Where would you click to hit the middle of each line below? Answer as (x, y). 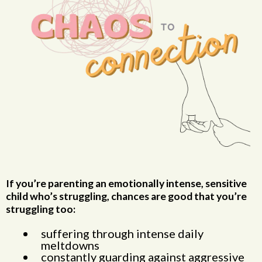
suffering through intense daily (122, 233)
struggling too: (41, 209)
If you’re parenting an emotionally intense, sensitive (126, 183)
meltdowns (70, 245)
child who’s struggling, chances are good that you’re (126, 196)
